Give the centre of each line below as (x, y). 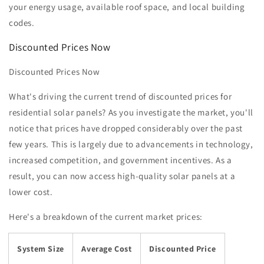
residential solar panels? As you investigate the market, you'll (131, 113)
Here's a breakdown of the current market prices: (106, 217)
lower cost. (31, 192)
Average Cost (107, 249)
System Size (41, 249)
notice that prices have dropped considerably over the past (126, 128)
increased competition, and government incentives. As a (121, 160)
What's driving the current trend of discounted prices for (121, 97)
